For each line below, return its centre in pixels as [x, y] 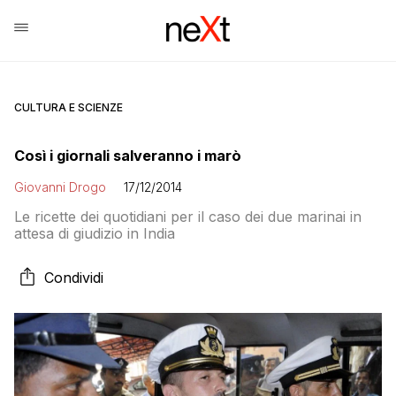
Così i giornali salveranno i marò [128, 156]
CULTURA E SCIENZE [69, 107]
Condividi [74, 278]
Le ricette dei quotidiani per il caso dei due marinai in [188, 217]
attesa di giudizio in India [95, 233]
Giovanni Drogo [60, 187]
